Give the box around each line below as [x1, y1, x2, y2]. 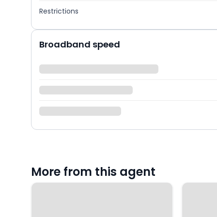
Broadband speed [39, 38, 120, 51]
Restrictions [39, 6, 78, 16]
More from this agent [31, 163, 155, 180]
